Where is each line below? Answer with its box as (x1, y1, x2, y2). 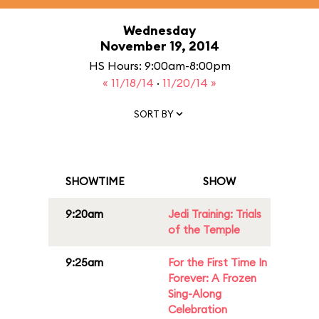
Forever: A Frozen (168, 271, 256, 285)
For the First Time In (168, 256, 267, 269)
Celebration (168, 303, 227, 316)
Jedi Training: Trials (168, 207, 261, 221)
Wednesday (123, 22, 196, 38)
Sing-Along (168, 287, 221, 300)
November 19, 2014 (100, 38, 219, 54)
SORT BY (134, 108, 174, 120)
